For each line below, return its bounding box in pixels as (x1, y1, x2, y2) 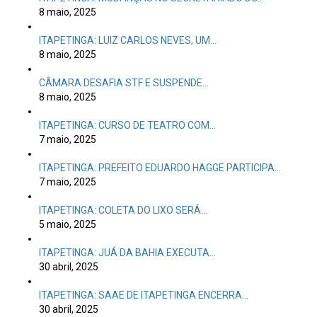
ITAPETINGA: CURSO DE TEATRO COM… (39, 120, 216, 131)
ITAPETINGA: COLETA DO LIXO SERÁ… (39, 204, 207, 216)
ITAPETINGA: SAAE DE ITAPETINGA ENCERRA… (39, 289, 248, 301)
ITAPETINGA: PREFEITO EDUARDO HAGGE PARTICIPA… (39, 162, 281, 173)
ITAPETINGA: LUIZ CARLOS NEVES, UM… (39, 35, 217, 46)
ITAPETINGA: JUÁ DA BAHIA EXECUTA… (39, 247, 216, 258)
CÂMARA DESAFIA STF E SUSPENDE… (39, 77, 209, 88)
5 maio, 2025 (39, 219, 96, 230)
